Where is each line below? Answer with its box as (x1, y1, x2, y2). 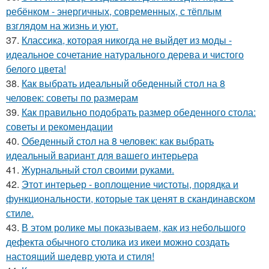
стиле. (6, 205, 34, 220)
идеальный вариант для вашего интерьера (6, 148, 198, 162)
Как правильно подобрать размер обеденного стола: (22, 104, 256, 119)
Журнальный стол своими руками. (22, 162, 174, 177)
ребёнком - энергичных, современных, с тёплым (6, 4, 222, 18)
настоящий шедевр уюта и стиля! (6, 249, 154, 263)
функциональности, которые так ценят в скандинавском (6, 191, 255, 205)
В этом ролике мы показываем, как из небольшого (22, 220, 246, 234)
